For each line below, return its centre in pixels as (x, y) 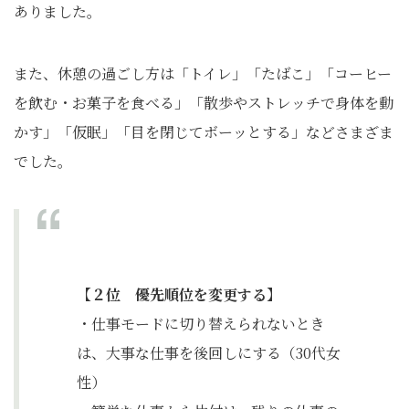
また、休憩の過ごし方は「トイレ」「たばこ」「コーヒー (203, 74)
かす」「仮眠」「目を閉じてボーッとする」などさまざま (204, 132)
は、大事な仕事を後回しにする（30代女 (209, 353)
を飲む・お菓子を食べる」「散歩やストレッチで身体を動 (204, 103)
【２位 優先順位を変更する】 (179, 295)
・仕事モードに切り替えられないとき (201, 324)
